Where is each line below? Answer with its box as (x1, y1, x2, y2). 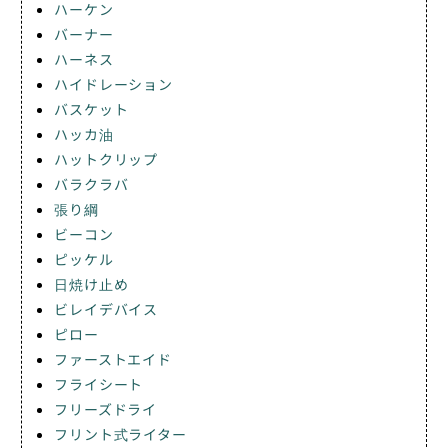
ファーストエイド (54, 349, 172, 370)
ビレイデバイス (54, 299, 159, 320)
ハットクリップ (54, 149, 159, 170)
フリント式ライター (54, 424, 187, 445)
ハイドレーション (54, 74, 173, 95)
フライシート (54, 374, 144, 395)
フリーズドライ (54, 399, 158, 420)
